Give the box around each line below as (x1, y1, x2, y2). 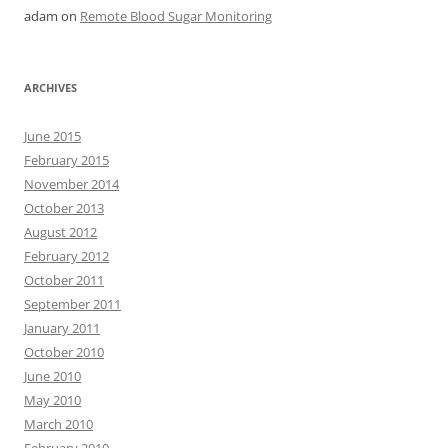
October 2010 (24, 343, 104, 361)
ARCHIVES (24, 80, 77, 95)
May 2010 (24, 391, 81, 409)
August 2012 (24, 223, 97, 241)
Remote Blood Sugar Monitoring (80, 7, 272, 25)
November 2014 (24, 175, 119, 193)
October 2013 (24, 199, 104, 217)
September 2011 (24, 295, 121, 313)
